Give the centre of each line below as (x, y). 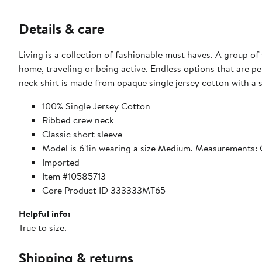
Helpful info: (45, 214)
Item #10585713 (74, 176)
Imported (61, 162)
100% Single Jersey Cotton (96, 106)
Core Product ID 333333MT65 (104, 190)
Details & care (61, 29)
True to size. (43, 228)
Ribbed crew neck (78, 120)
